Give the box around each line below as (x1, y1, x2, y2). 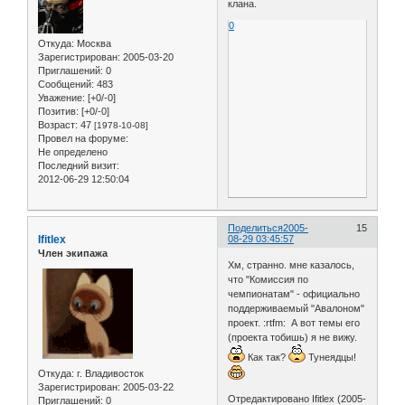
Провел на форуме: (38, 133, 128, 145)
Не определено (38, 146, 108, 158)
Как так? (245, 352, 289, 363)
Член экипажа (38, 247, 108, 259)
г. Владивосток (74, 368, 144, 380)
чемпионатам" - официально (228, 288, 361, 300)
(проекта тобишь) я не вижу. (228, 332, 358, 344)
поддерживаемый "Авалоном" (228, 303, 368, 315)
